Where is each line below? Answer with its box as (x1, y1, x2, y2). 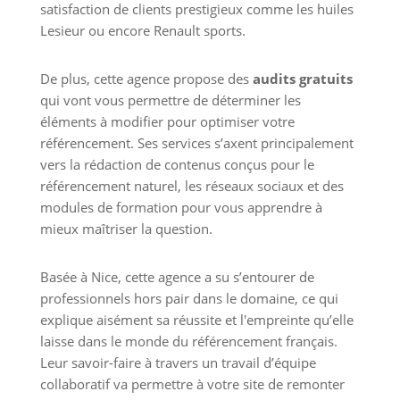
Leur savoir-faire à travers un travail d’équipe (39, 354, 316, 372)
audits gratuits (252, 70, 353, 88)
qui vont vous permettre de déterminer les (39, 91, 301, 110)
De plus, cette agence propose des (39, 70, 253, 88)
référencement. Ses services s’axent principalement (39, 134, 354, 153)
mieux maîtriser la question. (39, 220, 212, 238)
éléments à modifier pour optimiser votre (39, 112, 295, 131)
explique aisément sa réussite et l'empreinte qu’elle (39, 311, 354, 329)
